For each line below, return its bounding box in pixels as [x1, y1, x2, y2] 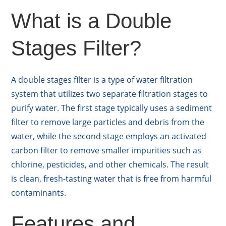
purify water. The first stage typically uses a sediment [11, 102, 212, 114]
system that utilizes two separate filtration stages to [11, 88, 208, 100]
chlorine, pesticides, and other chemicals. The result [11, 159, 209, 171]
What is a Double [11, 9, 172, 33]
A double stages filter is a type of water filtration [11, 74, 193, 86]
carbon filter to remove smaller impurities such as [11, 145, 202, 156]
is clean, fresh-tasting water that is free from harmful [11, 173, 212, 185]
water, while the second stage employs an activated [11, 131, 207, 142]
